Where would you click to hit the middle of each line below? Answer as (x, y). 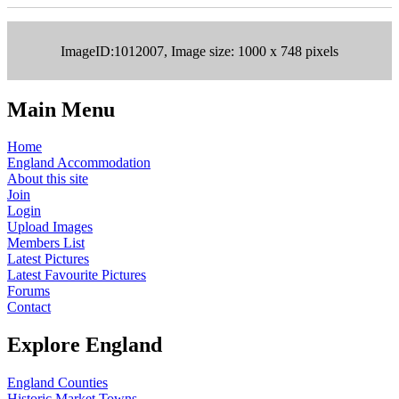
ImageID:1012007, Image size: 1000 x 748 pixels (199, 51)
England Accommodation (79, 163)
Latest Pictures (48, 259)
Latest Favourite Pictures (77, 275)
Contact (29, 307)
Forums (28, 291)
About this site (48, 179)
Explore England (85, 345)
